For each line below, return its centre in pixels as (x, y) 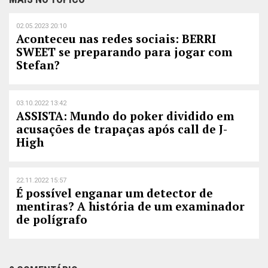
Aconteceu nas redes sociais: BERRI (116, 39)
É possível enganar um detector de (115, 193)
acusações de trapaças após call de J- (122, 129)
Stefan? (38, 65)
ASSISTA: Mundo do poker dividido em (125, 116)
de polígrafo (52, 220)
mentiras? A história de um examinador (130, 206)
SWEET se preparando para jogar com (124, 52)
